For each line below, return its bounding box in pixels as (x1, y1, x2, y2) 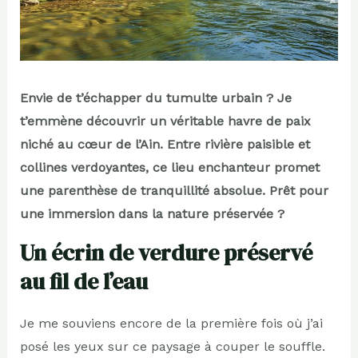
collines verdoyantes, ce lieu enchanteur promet (19, 159, 320, 175)
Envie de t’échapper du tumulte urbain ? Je (19, 89, 292, 105)
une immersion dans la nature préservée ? (19, 205, 284, 221)
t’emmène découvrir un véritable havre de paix (19, 113, 311, 129)
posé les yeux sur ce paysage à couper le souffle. (19, 338, 325, 354)
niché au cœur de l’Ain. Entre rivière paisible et (19, 136, 310, 152)
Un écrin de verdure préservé (19, 237, 312, 268)
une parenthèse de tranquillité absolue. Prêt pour (19, 182, 328, 198)
